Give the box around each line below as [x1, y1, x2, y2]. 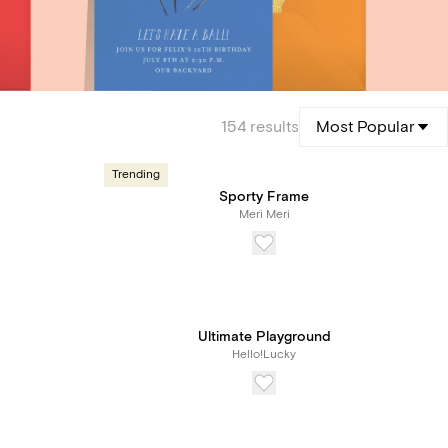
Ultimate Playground [197, 328, 331, 346]
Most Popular [316, 117, 415, 137]
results [250, 117, 299, 137]
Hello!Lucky [232, 347, 296, 362]
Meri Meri [238, 207, 290, 222]
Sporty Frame [219, 188, 309, 206]
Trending [112, 167, 160, 182]
